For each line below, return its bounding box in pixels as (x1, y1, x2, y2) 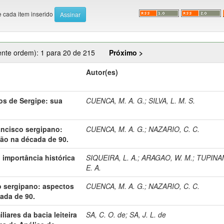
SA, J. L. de (129, 209, 166, 219)
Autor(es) (86, 66, 118, 77)
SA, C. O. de (86, 209, 126, 219)
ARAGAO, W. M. (141, 152, 193, 162)
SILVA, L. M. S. (148, 95, 195, 105)
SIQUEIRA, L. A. (86, 152, 138, 162)
